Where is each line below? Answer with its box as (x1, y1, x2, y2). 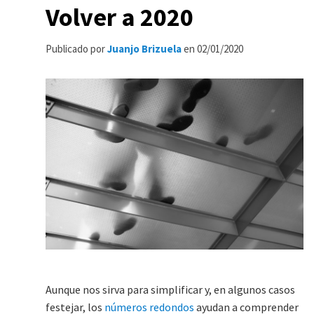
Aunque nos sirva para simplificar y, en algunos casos (46, 282, 295, 297)
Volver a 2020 (46, 1, 193, 33)
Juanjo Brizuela (107, 42, 182, 55)
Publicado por (46, 42, 107, 55)
